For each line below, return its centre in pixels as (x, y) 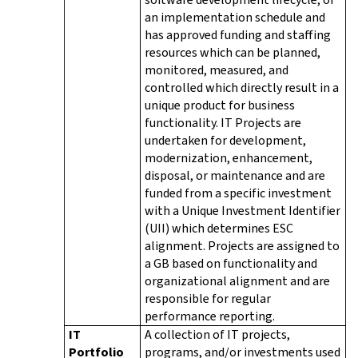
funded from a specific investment (238, 193)
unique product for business (220, 105)
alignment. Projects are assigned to (242, 245)
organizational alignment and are (237, 280)
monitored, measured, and (217, 70)
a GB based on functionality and (231, 263)
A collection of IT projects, (217, 334)
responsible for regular (208, 298)
